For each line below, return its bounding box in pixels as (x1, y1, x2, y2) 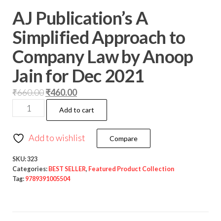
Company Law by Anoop (12, 45, 193, 67)
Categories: (12, 165, 48, 173)
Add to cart (59, 106, 95, 114)
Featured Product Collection (88, 165, 174, 173)
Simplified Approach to (12, 26, 185, 48)
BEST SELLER (48, 165, 86, 173)
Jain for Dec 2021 (12, 65, 145, 86)
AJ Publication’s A (12, 7, 148, 29)
